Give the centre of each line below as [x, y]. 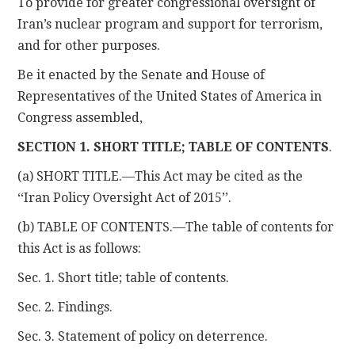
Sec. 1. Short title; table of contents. [124, 277]
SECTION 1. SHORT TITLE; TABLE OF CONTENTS [174, 147]
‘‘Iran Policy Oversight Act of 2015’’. [125, 197]
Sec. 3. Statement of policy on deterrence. [143, 336]
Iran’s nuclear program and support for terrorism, [170, 24]
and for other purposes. [89, 45]
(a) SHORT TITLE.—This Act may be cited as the [160, 176]
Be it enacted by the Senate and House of [141, 74]
